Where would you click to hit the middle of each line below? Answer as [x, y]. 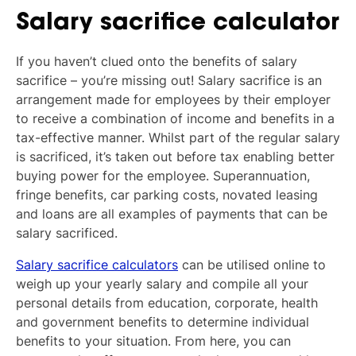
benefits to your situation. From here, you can [153, 341]
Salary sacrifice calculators [97, 264]
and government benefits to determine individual [163, 321]
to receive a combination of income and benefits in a [175, 118]
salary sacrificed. [67, 232]
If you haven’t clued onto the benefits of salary [157, 61]
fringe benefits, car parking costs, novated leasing [167, 194]
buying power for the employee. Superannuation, [163, 175]
